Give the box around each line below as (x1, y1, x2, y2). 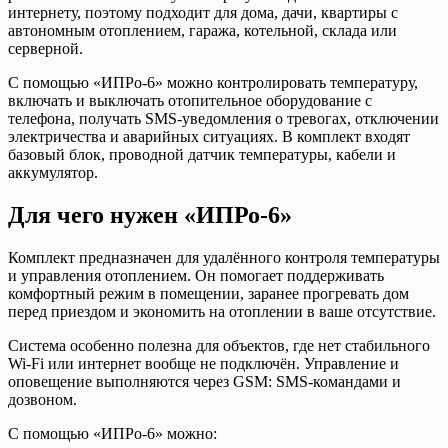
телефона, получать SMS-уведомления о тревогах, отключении (8, 110, 439, 128)
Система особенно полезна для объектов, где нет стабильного (8, 337, 430, 355)
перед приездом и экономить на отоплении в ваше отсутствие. (8, 303, 436, 321)
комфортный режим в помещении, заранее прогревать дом (8, 285, 409, 303)
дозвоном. (8, 391, 77, 409)
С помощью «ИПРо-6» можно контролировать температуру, (8, 74, 418, 92)
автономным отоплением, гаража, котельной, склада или (8, 22, 397, 40)
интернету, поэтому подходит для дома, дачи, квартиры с (8, 4, 398, 22)
